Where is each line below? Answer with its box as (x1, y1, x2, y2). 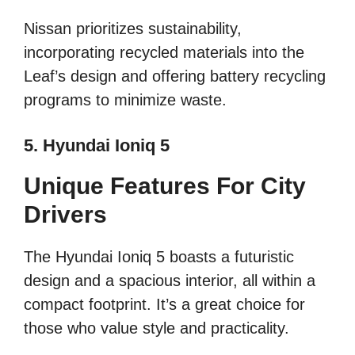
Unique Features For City (24, 172, 306, 199)
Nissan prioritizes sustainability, (24, 19, 242, 37)
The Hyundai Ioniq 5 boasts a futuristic (24, 247, 294, 265)
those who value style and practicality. (24, 319, 289, 337)
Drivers (24, 200, 107, 227)
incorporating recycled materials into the (24, 43, 304, 61)
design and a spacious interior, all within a (24, 271, 315, 289)
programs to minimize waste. (24, 90, 227, 109)
